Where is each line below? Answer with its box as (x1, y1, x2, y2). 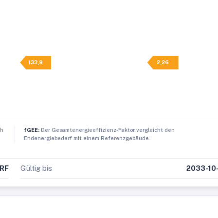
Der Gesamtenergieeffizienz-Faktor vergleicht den (39, 127, 175, 133)
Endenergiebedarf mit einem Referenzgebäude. (23, 135, 150, 141)
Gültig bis (20, 164, 52, 172)
